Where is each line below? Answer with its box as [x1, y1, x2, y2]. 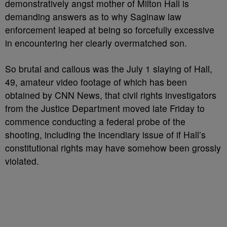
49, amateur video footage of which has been [5, 75, 187, 88]
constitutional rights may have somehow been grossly [5, 141, 221, 154]
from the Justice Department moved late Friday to [5, 102, 205, 115]
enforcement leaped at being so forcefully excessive [5, 23, 214, 36]
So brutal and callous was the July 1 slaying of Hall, [5, 62, 212, 75]
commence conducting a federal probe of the [5, 115, 185, 128]
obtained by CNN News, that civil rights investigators [5, 89, 216, 101]
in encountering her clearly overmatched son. [5, 36, 187, 49]
